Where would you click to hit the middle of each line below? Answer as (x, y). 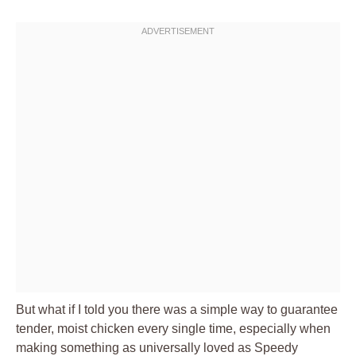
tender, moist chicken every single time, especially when (173, 328)
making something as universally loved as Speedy (157, 347)
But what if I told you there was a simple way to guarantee (177, 309)
